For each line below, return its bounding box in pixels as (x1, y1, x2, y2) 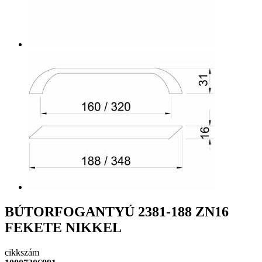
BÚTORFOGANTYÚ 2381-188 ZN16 (5, 204, 229, 219)
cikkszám (5, 247, 39, 257)
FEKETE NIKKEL (5, 219, 122, 235)
